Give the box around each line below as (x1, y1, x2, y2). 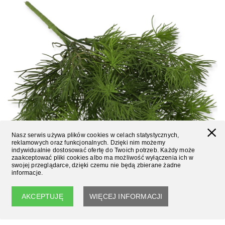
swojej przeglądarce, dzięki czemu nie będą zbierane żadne (12, 162, 181, 169)
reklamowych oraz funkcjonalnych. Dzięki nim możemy (12, 139, 165, 146)
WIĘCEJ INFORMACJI (89, 192, 163, 200)
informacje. (12, 169, 43, 176)
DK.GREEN (10, 189, 43, 197)
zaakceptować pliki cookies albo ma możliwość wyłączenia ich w (12, 154, 194, 161)
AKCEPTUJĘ (22, 192, 63, 200)
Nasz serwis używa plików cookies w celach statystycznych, (12, 132, 179, 139)
